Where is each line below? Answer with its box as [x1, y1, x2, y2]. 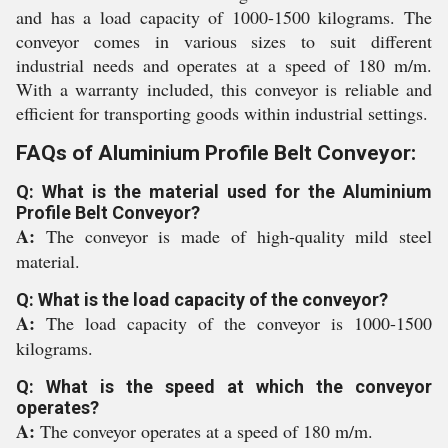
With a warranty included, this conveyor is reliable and [16, 77, 432, 102]
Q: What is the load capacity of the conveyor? [16, 289, 388, 311]
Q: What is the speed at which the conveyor [16, 376, 432, 398]
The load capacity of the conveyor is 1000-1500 [46, 311, 432, 336]
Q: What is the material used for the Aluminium [16, 181, 432, 203]
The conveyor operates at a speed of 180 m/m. [40, 419, 373, 444]
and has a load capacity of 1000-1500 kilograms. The [16, 5, 432, 30]
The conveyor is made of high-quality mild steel [45, 224, 432, 249]
